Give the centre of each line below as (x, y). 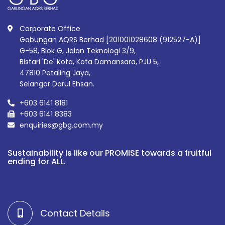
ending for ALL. (37, 161)
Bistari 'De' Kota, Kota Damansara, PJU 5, (89, 62)
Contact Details (75, 213)
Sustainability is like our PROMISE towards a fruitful (109, 153)
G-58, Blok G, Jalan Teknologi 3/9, (78, 51)
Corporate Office (50, 29)
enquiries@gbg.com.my (61, 125)
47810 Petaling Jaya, (55, 73)
